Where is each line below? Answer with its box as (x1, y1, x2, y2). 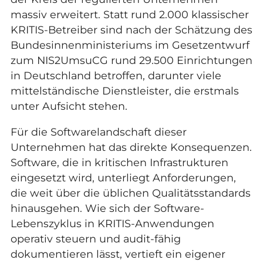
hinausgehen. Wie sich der (10, 202, 154, 214)
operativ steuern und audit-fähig (10, 232, 181, 245)
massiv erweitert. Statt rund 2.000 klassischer (10, 8, 249, 21)
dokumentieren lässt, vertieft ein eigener (10, 248, 225, 260)
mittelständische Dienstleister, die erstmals (10, 85, 239, 97)
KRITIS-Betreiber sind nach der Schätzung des (10, 23, 252, 36)
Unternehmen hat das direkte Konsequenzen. (10, 141, 252, 153)
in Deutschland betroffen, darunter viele (10, 69, 221, 82)
